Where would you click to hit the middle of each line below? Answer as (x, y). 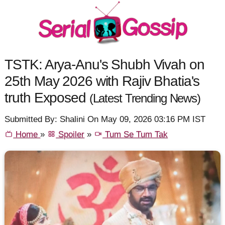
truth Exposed (47, 97)
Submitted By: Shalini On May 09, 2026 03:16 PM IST (105, 120)
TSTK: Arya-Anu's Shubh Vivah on (104, 64)
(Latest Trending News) (145, 98)
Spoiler (70, 135)
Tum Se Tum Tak (135, 135)
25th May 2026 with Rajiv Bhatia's (102, 81)
